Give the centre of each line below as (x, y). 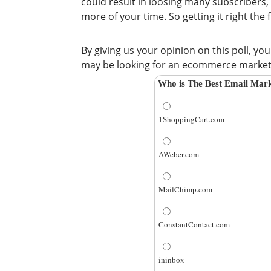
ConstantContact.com (194, 225)
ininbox (172, 260)
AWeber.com (179, 155)
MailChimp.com (186, 190)
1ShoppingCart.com (192, 119)
